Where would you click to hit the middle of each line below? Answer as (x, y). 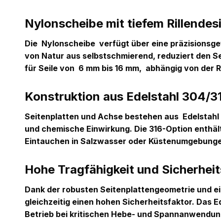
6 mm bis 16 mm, (111, 68)
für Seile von (52, 68)
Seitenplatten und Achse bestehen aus (104, 116)
